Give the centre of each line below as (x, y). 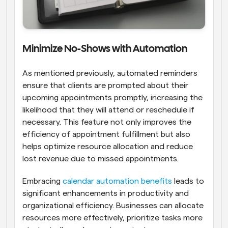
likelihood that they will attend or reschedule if (108, 110)
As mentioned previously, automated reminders (110, 74)
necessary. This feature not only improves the (107, 122)
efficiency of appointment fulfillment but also (106, 135)
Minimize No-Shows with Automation (105, 49)
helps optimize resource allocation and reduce (108, 147)
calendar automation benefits (117, 181)
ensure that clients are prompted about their (105, 86)
